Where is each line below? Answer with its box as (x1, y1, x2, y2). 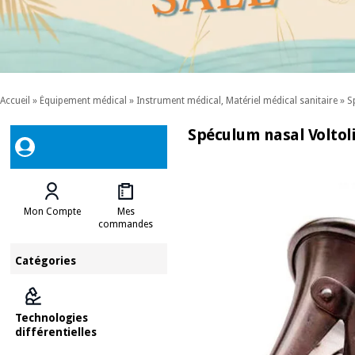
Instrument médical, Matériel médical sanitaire (136, 95, 338, 107)
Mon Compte (23, 205, 81, 217)
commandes (98, 218, 154, 230)
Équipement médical (40, 95, 127, 107)
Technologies (15, 311, 89, 324)
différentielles (15, 325, 97, 338)
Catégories (15, 254, 77, 267)
